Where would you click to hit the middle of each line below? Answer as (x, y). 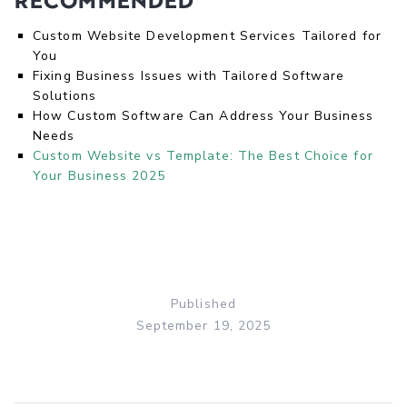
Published (203, 303)
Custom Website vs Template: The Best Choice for (203, 155)
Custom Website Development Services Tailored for (207, 35)
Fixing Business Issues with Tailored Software (189, 75)
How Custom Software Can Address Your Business (203, 115)
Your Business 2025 (99, 175)
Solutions (65, 95)
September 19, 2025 (203, 325)
